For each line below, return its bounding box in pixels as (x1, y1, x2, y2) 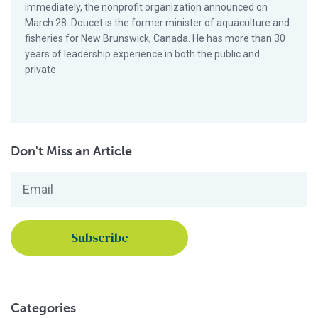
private (25, 64, 56, 75)
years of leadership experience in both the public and (25, 48, 260, 60)
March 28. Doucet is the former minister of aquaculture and (25, 17, 290, 28)
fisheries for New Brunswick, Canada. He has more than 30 (25, 33, 285, 44)
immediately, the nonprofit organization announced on (25, 1, 268, 13)
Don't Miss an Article (11, 143, 132, 159)
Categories (11, 300, 76, 316)
